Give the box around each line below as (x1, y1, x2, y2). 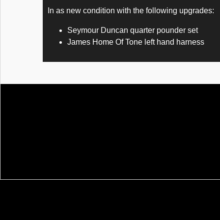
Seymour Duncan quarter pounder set (67, 26, 198, 34)
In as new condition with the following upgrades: (48, 6, 214, 15)
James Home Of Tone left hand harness (67, 38, 204, 46)
